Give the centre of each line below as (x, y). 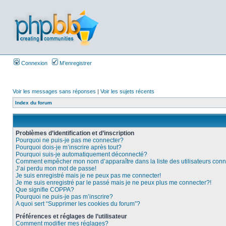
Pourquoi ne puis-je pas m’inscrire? (64, 197)
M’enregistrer (75, 63)
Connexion (34, 63)
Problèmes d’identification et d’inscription (75, 133)
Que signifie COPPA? (45, 190)
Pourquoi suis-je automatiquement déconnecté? (81, 154)
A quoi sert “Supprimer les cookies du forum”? (78, 204)
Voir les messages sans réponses (54, 91)
